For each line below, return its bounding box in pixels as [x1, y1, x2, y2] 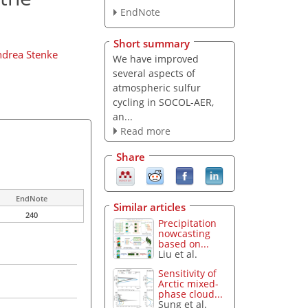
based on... [158, 236, 210, 250]
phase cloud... [158, 287, 223, 301]
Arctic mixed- [158, 277, 219, 291]
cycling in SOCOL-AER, [112, 95, 214, 109]
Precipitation [158, 216, 217, 230]
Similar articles [113, 199, 186, 214]
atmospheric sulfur [112, 80, 201, 94]
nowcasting [158, 226, 211, 240]
